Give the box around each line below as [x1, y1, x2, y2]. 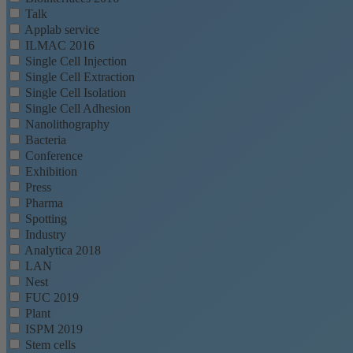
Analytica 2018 [24, 243, 101, 258]
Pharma [25, 196, 63, 210]
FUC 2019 [25, 291, 79, 305]
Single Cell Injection [25, 54, 127, 69]
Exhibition [25, 165, 77, 179]
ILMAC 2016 [25, 39, 95, 53]
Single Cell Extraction [25, 70, 135, 84]
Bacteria [25, 133, 66, 147]
